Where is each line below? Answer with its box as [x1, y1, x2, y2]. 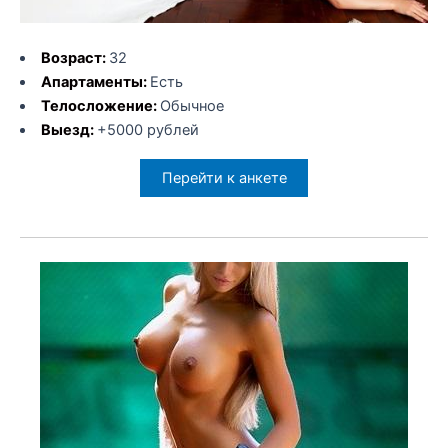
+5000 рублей [96, 121, 199, 140]
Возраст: [40, 49, 109, 68]
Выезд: [40, 121, 97, 140]
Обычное [159, 97, 224, 116]
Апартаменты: [40, 73, 150, 92]
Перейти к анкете [161, 168, 287, 187]
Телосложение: [40, 97, 160, 116]
